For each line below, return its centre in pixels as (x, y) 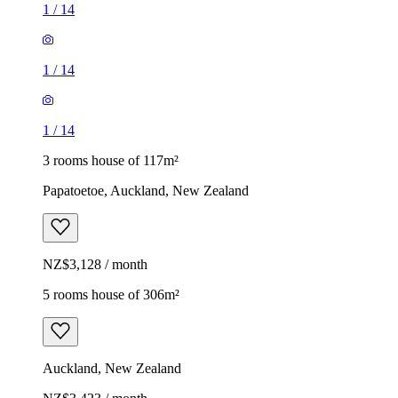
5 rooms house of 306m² (111, 294)
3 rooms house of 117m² (111, 160)
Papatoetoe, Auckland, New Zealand (146, 190)
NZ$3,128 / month (95, 264)
